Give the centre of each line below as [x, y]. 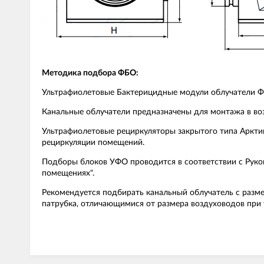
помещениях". [68, 173]
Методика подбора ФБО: [90, 73]
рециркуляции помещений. [93, 143]
